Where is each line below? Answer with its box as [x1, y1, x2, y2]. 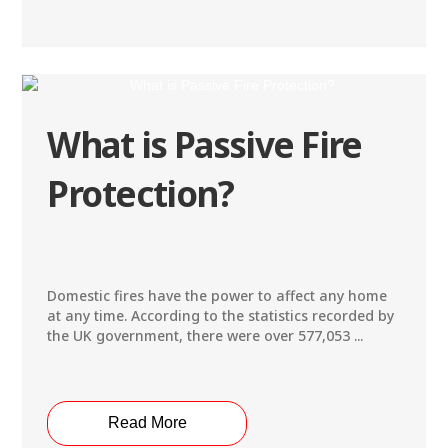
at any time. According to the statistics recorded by [47, 305, 395, 325]
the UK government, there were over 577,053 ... [47, 325, 364, 345]
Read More [107, 414, 187, 432]
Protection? [47, 169, 234, 217]
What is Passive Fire [47, 120, 362, 168]
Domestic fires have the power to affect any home [47, 285, 388, 305]
